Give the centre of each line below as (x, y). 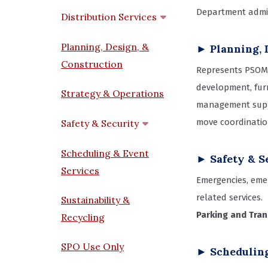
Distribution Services (109, 17)
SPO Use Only (92, 247)
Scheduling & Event (105, 153)
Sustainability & (95, 200)
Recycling (83, 217)
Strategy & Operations (112, 94)
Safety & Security (100, 124)
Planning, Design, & (105, 47)
